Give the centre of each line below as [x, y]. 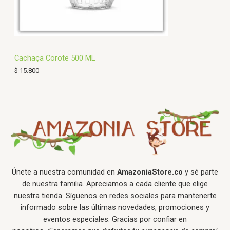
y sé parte [200, 172]
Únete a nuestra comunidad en [64, 172]
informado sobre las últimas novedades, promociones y [115, 207]
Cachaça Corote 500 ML [55, 58]
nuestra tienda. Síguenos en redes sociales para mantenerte [115, 195]
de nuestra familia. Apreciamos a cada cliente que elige [115, 184]
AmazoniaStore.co [150, 172]
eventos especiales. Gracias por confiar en [115, 219]
